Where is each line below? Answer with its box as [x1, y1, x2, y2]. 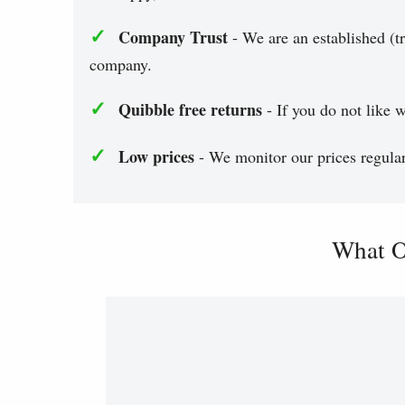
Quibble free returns [118, 98, 262, 122]
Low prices [118, 145, 194, 169]
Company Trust [118, 25, 228, 50]
